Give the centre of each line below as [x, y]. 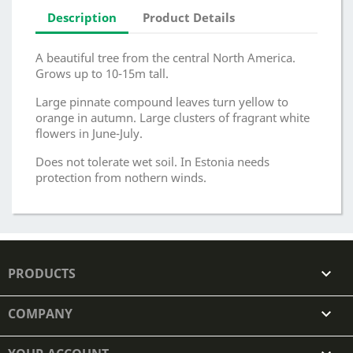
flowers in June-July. [89, 133]
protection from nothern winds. [121, 177]
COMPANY [40, 313]
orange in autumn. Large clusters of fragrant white [173, 117]
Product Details [189, 18]
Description [82, 18]
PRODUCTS [42, 273]
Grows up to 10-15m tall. [102, 73]
